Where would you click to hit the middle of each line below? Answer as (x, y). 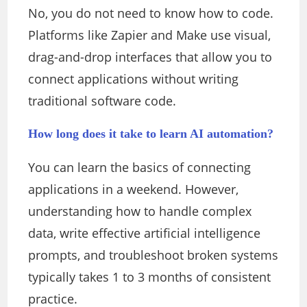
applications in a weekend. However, (134, 189)
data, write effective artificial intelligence (145, 233)
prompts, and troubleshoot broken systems (153, 255)
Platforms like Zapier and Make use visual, (150, 35)
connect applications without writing (134, 79)
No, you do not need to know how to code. (151, 13)
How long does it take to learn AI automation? (151, 134)
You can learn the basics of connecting (140, 168)
